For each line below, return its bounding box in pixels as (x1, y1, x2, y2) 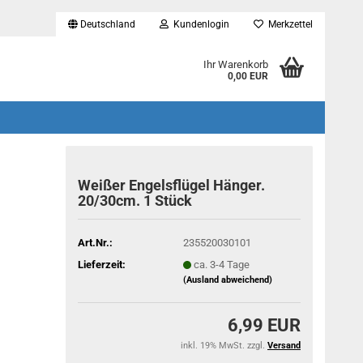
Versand (267, 340, 301, 351)
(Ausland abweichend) (182, 274, 272, 285)
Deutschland (78, 19, 135, 30)
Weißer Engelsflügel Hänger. (78, 177, 266, 194)
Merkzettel (263, 19, 313, 30)
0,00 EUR (227, 70, 268, 82)
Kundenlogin (169, 19, 229, 30)
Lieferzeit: (78, 258, 126, 271)
